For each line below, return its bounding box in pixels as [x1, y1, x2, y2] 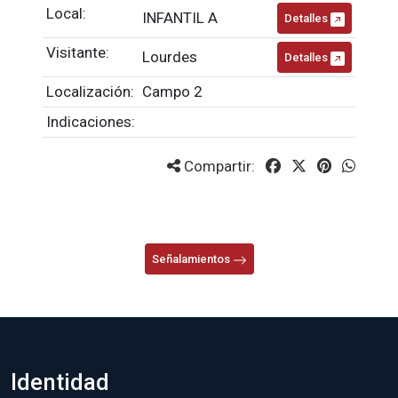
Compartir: [180, 157, 259, 175]
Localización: [46, 83, 134, 100]
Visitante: [46, 44, 109, 61]
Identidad [11, 369, 109, 395]
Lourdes [142, 48, 197, 66]
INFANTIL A [142, 9, 218, 27]
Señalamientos [151, 252, 233, 266]
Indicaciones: [46, 113, 135, 131]
